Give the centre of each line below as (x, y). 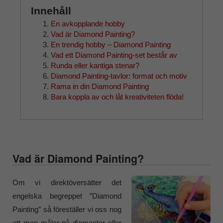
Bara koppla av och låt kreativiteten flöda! (117, 97)
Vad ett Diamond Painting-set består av (114, 55)
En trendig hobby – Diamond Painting (111, 44)
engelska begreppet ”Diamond (67, 196)
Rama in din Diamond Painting (100, 86)
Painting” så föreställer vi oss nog (67, 210)
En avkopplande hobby (88, 23)
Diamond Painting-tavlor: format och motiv (119, 76)
